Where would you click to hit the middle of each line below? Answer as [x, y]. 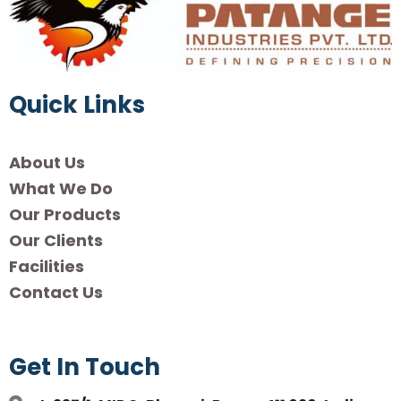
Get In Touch [85, 367]
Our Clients [56, 241]
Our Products [65, 215]
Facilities [47, 267]
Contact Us [56, 293]
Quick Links [77, 105]
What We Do [61, 189]
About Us [47, 163]
